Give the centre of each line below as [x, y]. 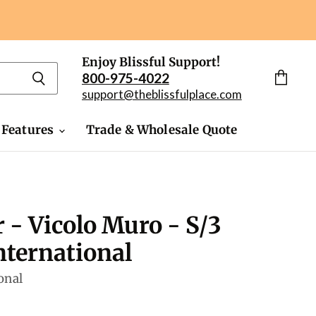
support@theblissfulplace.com [162, 94]
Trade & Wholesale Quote [162, 130]
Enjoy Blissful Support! [151, 62]
